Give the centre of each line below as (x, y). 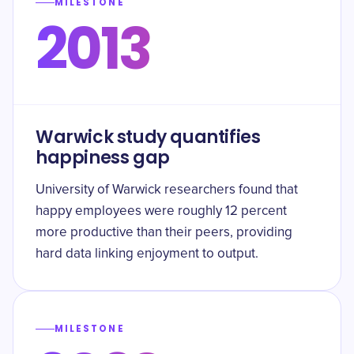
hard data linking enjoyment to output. (147, 254)
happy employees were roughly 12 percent (161, 211)
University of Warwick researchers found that (167, 190)
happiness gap (103, 158)
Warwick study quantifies (148, 137)
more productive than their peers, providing (164, 233)
